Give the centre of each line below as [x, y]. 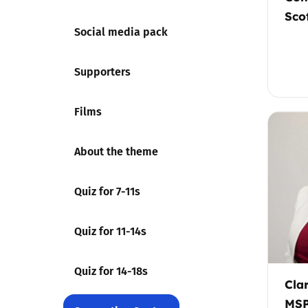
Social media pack [121, 31]
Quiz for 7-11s [107, 191]
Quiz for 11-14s [110, 231]
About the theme [116, 151]
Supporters [102, 71]
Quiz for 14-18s [111, 271]
